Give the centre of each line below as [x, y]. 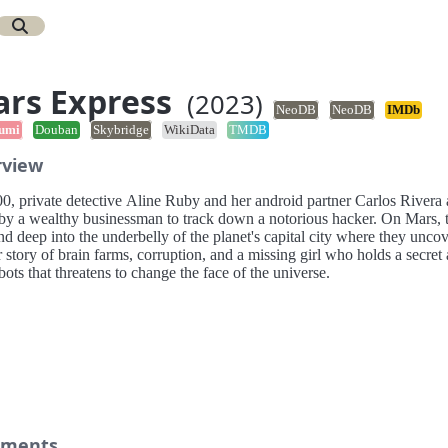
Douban [56, 130]
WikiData [189, 130]
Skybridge [120, 130]
